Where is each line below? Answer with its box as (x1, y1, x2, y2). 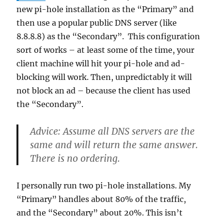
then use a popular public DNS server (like (16, 18, 177, 28)
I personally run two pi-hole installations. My (16, 181, 191, 191)
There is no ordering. (30, 153, 121, 165)
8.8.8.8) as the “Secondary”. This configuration (16, 31, 201, 42)
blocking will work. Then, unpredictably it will (16, 72, 192, 82)
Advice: (30, 125, 61, 138)
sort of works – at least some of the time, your (16, 45, 195, 55)
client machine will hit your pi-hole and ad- (16, 59, 186, 69)
